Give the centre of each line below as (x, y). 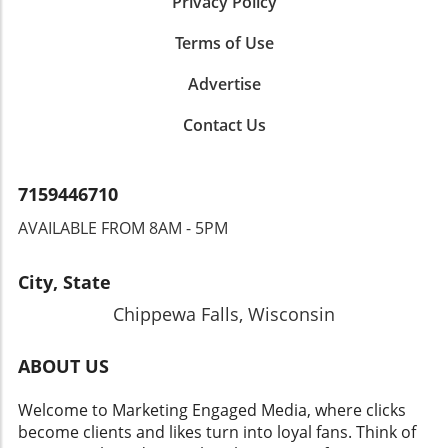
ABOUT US (63, 366)
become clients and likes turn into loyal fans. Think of (217, 432)
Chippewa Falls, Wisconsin (224, 314)
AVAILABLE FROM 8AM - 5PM (123, 228)
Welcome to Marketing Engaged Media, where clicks (212, 410)
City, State (64, 282)
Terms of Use (224, 43)
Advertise (224, 84)
